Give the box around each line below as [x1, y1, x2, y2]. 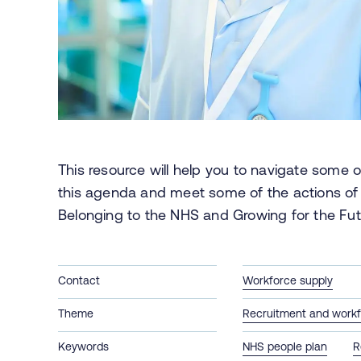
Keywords [58, 339, 109, 353]
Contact [58, 273, 100, 287]
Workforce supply [243, 273, 334, 287]
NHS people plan [243, 339, 328, 353]
